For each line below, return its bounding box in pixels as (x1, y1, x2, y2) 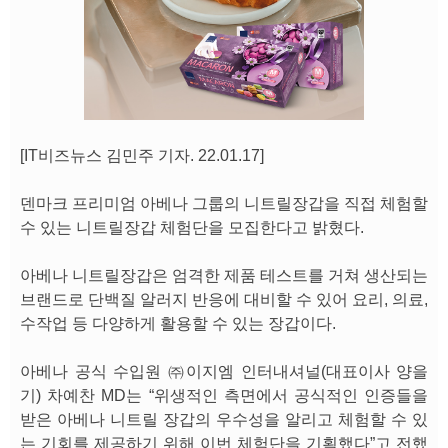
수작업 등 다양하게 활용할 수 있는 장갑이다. (20, 315, 336, 332)
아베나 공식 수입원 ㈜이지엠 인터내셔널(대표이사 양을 (20, 363, 428, 380)
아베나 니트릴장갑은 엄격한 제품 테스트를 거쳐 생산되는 (20, 267, 428, 284)
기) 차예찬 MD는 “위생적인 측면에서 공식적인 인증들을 (20, 387, 428, 404)
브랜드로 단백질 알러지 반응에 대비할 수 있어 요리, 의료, (20, 291, 428, 308)
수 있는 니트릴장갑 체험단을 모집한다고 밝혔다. (20, 219, 364, 236)
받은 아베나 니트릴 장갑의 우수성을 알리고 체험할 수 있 (20, 411, 428, 428)
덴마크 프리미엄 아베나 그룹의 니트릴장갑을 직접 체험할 (20, 195, 428, 212)
